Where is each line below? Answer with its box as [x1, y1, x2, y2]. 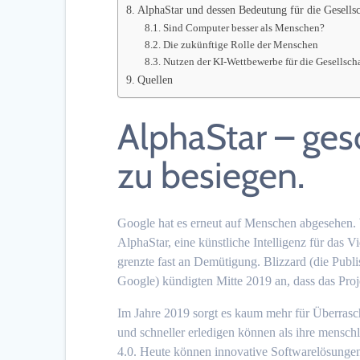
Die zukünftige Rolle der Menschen [162, 38, 318, 51]
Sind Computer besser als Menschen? [162, 21, 325, 34]
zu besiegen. [117, 153, 305, 197]
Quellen [137, 72, 174, 86]
